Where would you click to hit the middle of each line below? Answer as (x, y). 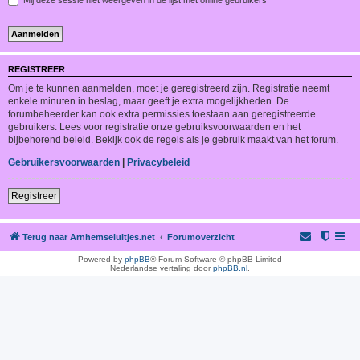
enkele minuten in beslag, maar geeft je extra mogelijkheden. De (149, 101)
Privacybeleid (158, 162)
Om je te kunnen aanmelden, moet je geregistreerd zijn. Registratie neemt (169, 88)
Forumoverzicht (201, 237)
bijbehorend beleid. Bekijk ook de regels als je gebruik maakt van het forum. (173, 139)
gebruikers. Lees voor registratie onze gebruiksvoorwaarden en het (154, 127)
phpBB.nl (230, 268)
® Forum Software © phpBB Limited (216, 259)
